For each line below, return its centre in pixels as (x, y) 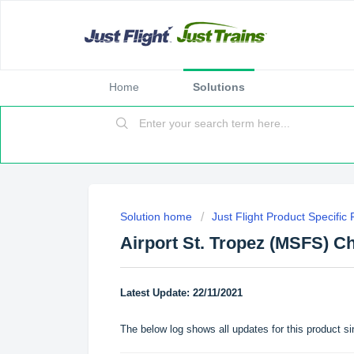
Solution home (158, 217)
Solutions (219, 87)
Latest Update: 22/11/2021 (181, 292)
